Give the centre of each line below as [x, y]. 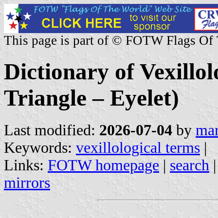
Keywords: [40, 147]
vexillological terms [138, 147]
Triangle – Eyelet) [91, 98]
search [190, 165]
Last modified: [52, 130]
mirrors [27, 182]
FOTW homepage [103, 165]
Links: [26, 165]
